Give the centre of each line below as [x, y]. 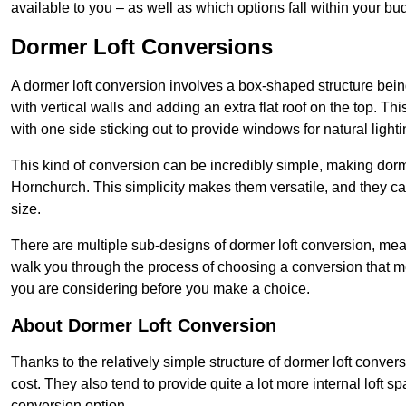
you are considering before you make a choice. [160, 289]
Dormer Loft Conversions [142, 47]
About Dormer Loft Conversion [144, 326]
